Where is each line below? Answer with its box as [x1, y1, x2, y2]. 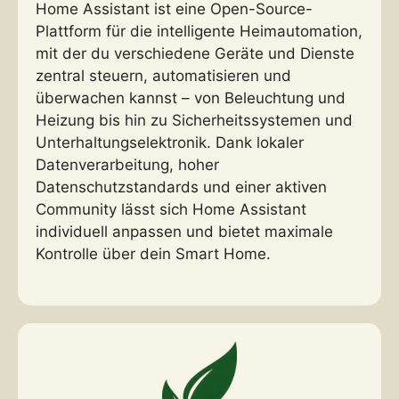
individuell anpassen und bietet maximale [36, 222, 333, 240]
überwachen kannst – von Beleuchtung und [36, 88, 346, 107]
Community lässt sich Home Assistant [36, 199, 306, 218]
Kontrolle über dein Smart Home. [36, 244, 271, 263]
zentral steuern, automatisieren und [36, 66, 291, 85]
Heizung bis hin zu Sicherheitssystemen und [36, 110, 353, 129]
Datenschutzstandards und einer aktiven [36, 177, 327, 196]
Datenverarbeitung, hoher [36, 155, 219, 174]
